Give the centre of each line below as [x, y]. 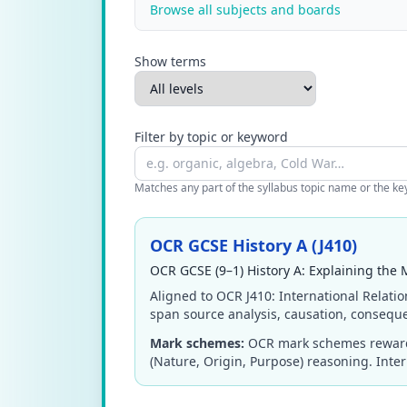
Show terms [170, 61]
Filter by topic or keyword [211, 137]
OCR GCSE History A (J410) [253, 245]
